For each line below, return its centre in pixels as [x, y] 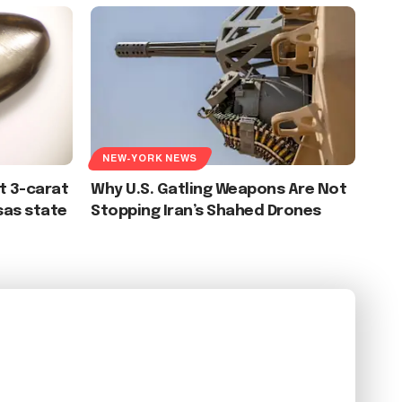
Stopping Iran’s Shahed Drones [206, 211]
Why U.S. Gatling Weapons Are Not [219, 189]
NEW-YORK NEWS [150, 158]
